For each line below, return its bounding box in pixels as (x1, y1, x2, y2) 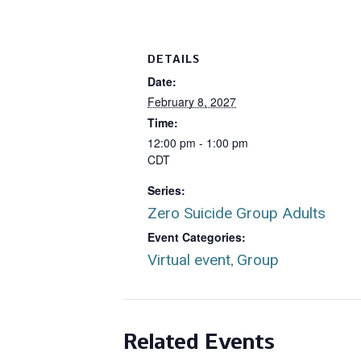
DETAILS (147, 52, 200, 66)
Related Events (123, 326, 275, 355)
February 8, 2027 (147, 93, 236, 110)
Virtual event (147, 250, 230, 269)
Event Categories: (147, 228, 246, 245)
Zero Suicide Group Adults (147, 203, 326, 222)
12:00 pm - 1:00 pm (147, 134, 248, 151)
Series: (147, 181, 185, 198)
